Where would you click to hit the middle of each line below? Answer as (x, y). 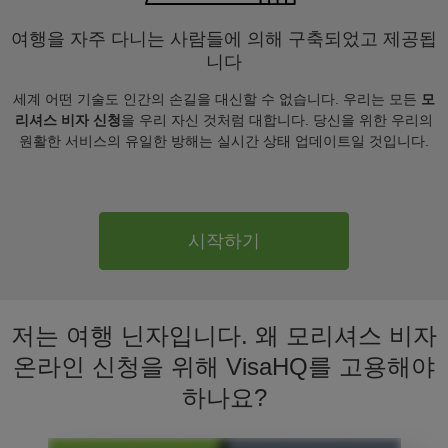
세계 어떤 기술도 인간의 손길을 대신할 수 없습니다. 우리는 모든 (217, 99)
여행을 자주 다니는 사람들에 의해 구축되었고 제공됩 (224, 39)
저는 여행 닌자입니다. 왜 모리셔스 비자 (224, 335)
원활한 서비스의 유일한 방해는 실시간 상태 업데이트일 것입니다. (224, 141)
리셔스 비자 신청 (68, 120)
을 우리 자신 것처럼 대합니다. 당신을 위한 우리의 (277, 120)
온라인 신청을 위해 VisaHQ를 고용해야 (224, 366)
